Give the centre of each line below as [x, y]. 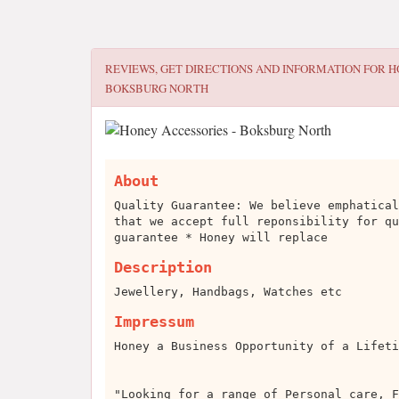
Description [163, 267]
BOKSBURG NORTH [157, 88]
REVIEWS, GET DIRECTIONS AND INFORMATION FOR [247, 69]
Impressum [154, 322]
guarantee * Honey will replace [221, 237]
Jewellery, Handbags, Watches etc [228, 292]
